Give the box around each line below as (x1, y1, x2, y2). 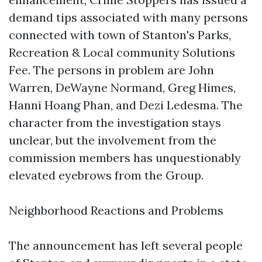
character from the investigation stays (9, 115, 221, 130)
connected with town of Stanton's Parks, (9, 27, 231, 42)
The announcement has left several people (9, 238, 243, 253)
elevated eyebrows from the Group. (9, 168, 204, 182)
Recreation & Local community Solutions (9, 45, 235, 60)
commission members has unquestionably (9, 150, 241, 165)
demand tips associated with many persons (9, 10, 248, 25)
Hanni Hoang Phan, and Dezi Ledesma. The (9, 98, 243, 112)
